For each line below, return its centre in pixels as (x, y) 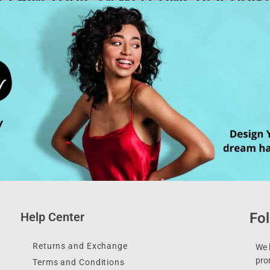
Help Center (52, 217)
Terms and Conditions (78, 262)
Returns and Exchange (80, 246)
